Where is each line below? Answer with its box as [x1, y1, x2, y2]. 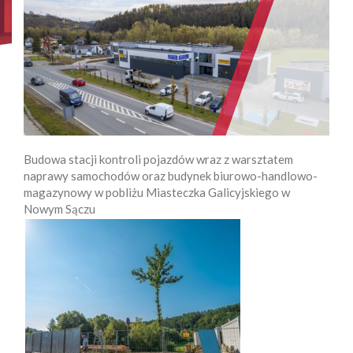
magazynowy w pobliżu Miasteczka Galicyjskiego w [24, 184, 290, 199]
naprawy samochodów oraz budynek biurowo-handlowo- [24, 168, 318, 183]
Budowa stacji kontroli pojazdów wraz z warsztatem [24, 151, 293, 166]
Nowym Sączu [24, 201, 95, 216]
